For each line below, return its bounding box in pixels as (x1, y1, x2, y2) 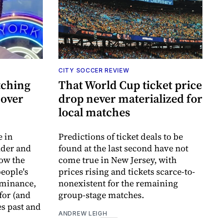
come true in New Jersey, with (58, 154, 177, 166)
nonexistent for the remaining (58, 177, 178, 190)
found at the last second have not (58, 142, 188, 155)
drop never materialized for (58, 91, 202, 107)
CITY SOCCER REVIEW (58, 67, 129, 74)
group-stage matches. (58, 189, 144, 201)
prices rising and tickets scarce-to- (58, 165, 195, 178)
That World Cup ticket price (58, 77, 202, 93)
